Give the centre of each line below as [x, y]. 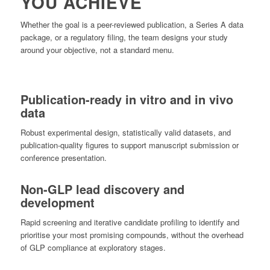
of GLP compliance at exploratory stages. [93, 248]
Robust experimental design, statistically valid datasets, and [125, 133]
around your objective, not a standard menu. [97, 50]
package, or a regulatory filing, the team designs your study [124, 37]
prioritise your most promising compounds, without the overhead [132, 235]
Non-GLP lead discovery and [102, 189]
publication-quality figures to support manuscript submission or [129, 145]
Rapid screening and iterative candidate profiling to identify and [130, 222]
